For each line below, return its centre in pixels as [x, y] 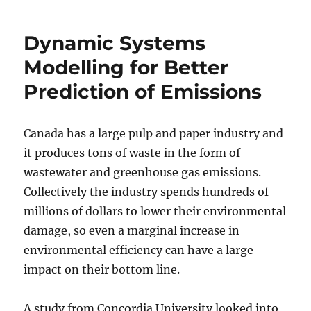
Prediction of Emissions [143, 92]
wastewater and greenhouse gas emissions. [143, 173]
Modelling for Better [126, 68]
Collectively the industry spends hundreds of [146, 192]
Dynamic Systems [115, 43]
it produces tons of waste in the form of [132, 153]
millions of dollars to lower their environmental [155, 211]
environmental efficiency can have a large [139, 250]
